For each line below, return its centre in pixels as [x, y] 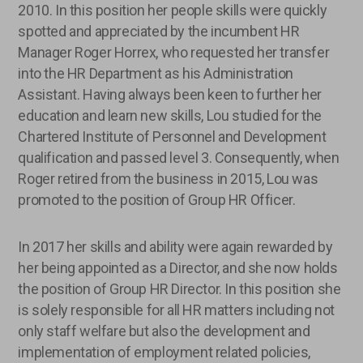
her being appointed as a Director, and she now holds [178, 267]
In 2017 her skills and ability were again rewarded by [175, 246]
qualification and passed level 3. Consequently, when [179, 157]
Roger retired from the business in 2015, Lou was [168, 178]
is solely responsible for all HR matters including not [176, 310]
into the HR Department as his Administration [156, 73]
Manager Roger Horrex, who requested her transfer [174, 52]
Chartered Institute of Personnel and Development [172, 136]
